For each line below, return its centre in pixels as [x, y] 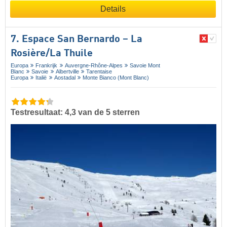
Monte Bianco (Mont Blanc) [116, 78]
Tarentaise [99, 72]
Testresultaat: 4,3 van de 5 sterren [75, 112]
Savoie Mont [145, 66]
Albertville [67, 72]
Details [113, 9]
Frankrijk [47, 66]
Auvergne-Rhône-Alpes [93, 66]
